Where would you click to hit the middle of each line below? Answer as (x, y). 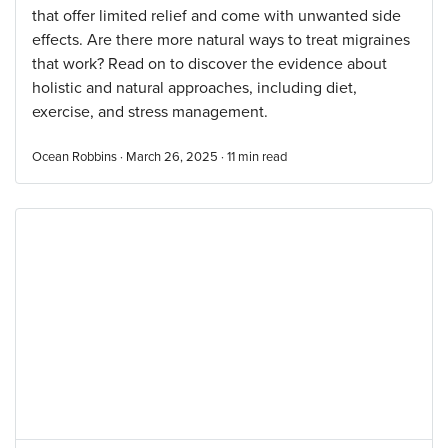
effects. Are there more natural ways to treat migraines (221, 40)
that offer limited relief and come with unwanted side (216, 16)
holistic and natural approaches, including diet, (194, 88)
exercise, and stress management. (150, 112)
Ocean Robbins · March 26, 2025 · (129, 157)
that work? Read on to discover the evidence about (209, 64)
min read (262, 157)
